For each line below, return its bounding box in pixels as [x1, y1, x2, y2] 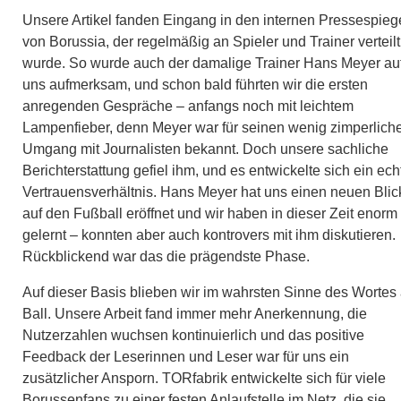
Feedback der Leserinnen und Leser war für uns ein [22, 348, 349, 364]
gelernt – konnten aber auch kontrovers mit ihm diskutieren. [22, 226, 396, 243]
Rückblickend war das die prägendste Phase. [22, 248, 313, 264]
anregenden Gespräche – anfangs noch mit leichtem [22, 98, 354, 114]
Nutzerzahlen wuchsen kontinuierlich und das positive [22, 327, 364, 343]
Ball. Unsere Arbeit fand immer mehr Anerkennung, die [22, 305, 367, 321]
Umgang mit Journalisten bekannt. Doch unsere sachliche [22, 141, 388, 157]
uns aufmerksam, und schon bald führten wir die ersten [22, 76, 368, 92]
